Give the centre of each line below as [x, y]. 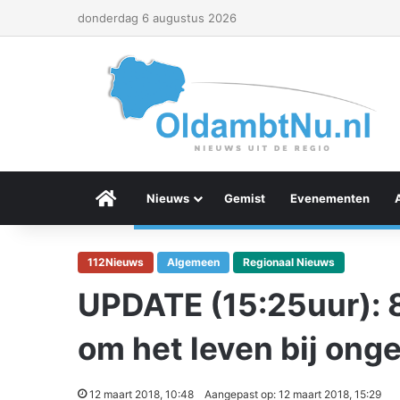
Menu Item [146, 198]
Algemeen [193, 262]
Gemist [245, 198]
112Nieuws [116, 262]
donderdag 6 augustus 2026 [157, 18]
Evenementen [330, 198]
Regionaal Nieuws [289, 262]
